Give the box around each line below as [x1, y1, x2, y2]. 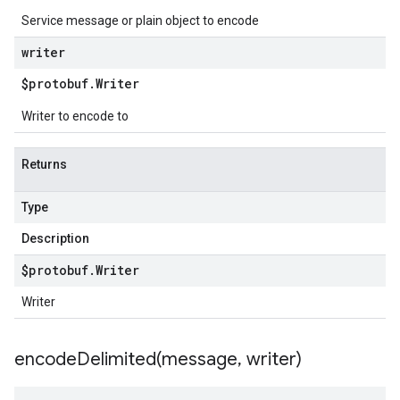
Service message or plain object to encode [21, 13, 259, 28]
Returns [21, 157, 67, 171]
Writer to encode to [21, 109, 129, 123]
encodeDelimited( [14, 348, 162, 371]
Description [21, 231, 89, 246]
